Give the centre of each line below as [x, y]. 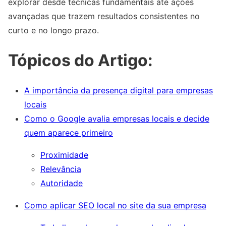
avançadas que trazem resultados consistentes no [104, 16]
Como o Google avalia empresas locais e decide [117, 119]
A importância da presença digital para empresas [119, 91]
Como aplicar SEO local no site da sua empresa [115, 206]
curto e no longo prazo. [53, 30]
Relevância [61, 169]
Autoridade [62, 183]
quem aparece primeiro [69, 133]
